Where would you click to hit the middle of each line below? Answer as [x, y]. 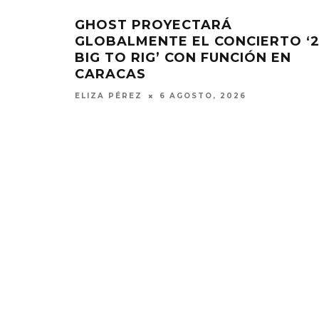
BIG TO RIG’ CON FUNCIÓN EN [183, 57]
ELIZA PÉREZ [109, 96]
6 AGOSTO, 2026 [203, 96]
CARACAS [110, 74]
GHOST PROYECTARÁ [153, 25]
